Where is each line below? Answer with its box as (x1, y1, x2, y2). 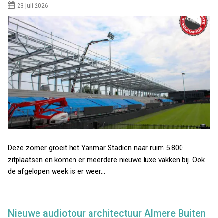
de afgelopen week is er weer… (8, 167, 106, 176)
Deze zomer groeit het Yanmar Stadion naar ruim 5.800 (8, 144, 183, 153)
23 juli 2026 (17, 2, 49, 9)
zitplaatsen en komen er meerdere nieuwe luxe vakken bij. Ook (8, 155, 205, 164)
